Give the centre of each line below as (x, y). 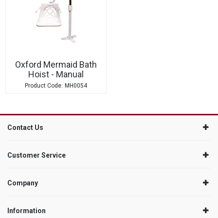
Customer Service (36, 155)
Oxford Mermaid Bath (56, 64)
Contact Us (25, 127)
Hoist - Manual (56, 74)
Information (27, 210)
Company (23, 183)
